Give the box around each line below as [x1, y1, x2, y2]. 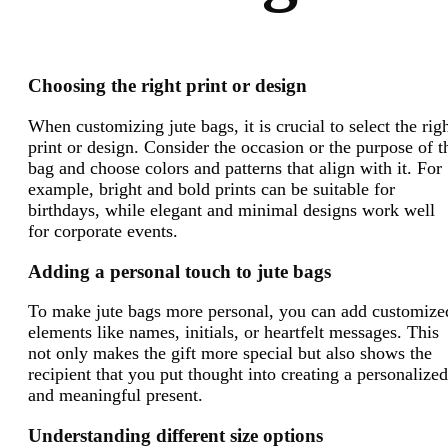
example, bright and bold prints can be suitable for [28, 178, 395, 199]
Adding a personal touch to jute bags [28, 260, 331, 282]
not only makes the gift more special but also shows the [28, 343, 432, 364]
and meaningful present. [28, 385, 208, 406]
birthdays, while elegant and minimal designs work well [28, 199, 435, 220]
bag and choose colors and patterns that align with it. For [28, 157, 442, 178]
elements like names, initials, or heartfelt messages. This [28, 322, 439, 343]
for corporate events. [28, 220, 183, 241]
